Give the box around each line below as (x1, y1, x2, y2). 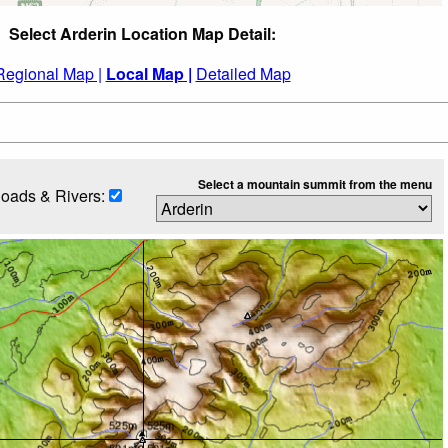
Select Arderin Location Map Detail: (8, 21, 276, 45)
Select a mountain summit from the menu (197, 174, 432, 193)
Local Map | (105, 61, 192, 85)
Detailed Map (195, 61, 291, 85)
